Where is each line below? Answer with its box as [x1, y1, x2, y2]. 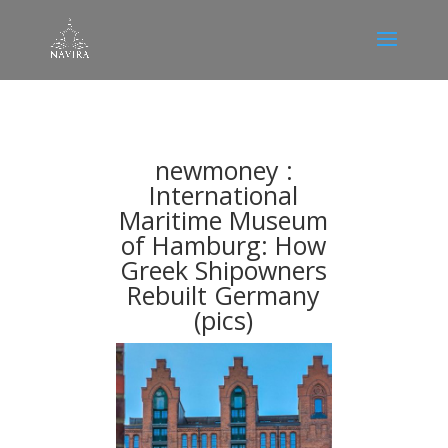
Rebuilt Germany [127, 278, 321, 312]
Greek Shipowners [120, 253, 328, 287]
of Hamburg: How [121, 228, 327, 262]
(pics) [194, 303, 254, 337]
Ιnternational [149, 178, 299, 212]
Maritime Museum [119, 203, 329, 237]
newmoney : [154, 153, 293, 187]
